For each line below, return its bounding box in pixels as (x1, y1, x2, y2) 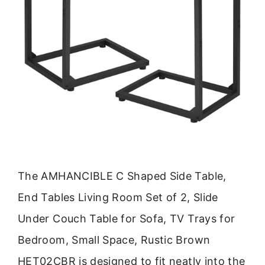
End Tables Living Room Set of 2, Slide (18, 190, 218, 203)
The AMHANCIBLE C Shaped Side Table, (18, 169, 227, 182)
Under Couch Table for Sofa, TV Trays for (18, 212, 235, 225)
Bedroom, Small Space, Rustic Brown (18, 233, 211, 246)
